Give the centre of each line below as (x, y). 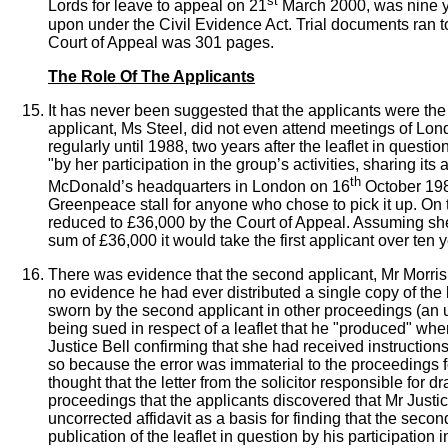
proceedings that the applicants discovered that (214, 400)
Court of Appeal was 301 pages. (161, 42)
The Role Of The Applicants (151, 76)
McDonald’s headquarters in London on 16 (199, 186)
